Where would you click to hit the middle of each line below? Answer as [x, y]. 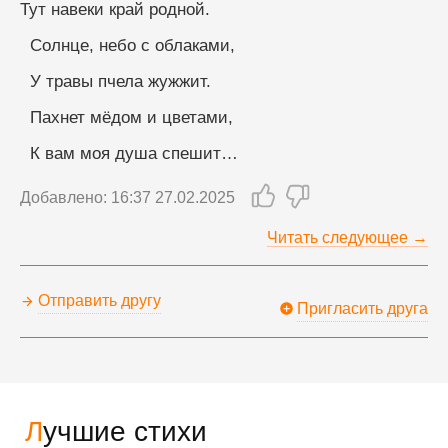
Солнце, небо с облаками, [132, 45]
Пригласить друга [362, 308]
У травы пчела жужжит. [120, 81]
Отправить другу [99, 301]
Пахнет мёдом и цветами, [131, 117]
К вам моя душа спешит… [134, 153]
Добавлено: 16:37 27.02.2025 [127, 197]
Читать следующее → [347, 237]
